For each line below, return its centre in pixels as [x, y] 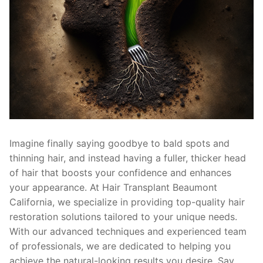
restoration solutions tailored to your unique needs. [123, 217]
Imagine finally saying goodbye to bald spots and [119, 144]
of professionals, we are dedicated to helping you [120, 246]
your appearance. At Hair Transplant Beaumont [113, 188]
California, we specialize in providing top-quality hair [127, 202]
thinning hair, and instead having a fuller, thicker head [128, 158]
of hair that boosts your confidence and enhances [120, 173]
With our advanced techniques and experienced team [128, 232]
